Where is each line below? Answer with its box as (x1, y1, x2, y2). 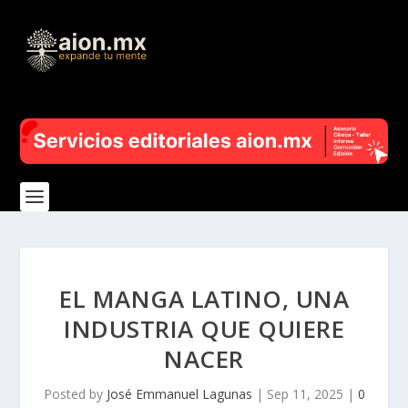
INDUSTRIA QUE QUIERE (64, 311, 344, 345)
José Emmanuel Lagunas (106, 384, 252, 403)
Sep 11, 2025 (266, 384, 343, 403)
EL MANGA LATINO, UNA (59, 281, 349, 315)
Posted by (43, 384, 107, 403)
